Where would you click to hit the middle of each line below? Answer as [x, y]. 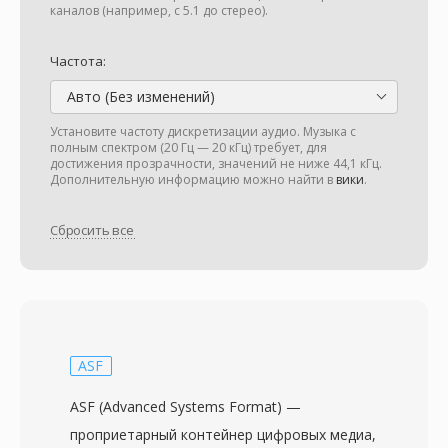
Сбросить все [92, 230]
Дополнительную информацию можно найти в [193, 179]
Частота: [78, 61]
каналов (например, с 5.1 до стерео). [159, 10]
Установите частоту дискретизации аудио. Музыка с [203, 131]
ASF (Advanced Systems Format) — [185, 406]
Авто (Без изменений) [139, 96]
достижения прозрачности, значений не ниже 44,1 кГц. [216, 163]
